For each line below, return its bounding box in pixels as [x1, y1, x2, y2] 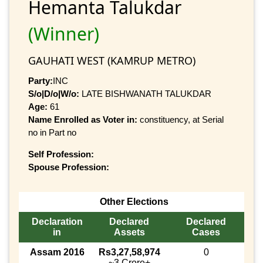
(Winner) [28, 21, 99, 46]
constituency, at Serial [140, 114, 224, 124]
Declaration [31, 217, 83, 227]
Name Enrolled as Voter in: [28, 114, 140, 124]
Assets [113, 227, 145, 238]
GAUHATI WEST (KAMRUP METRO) [28, 53, 195, 68]
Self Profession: [28, 149, 94, 159]
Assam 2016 [29, 247, 85, 258]
